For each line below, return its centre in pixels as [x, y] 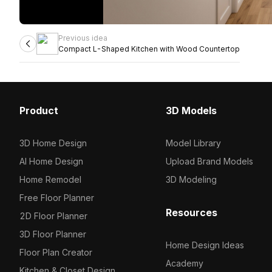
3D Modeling [191, 179]
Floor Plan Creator [56, 252]
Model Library [193, 143]
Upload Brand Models [209, 161]
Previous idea [83, 38]
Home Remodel [50, 179]
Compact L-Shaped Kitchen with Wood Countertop [149, 49]
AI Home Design [51, 161]
